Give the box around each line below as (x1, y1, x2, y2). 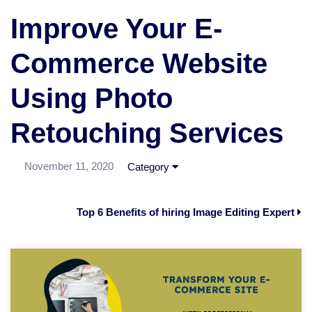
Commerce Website (10, 48, 267, 79)
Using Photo (10, 83, 173, 114)
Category (127, 161, 172, 173)
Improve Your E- (10, 13, 222, 45)
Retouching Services (10, 118, 283, 149)
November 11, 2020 (24, 160, 114, 173)
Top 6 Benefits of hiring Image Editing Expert (77, 206, 297, 219)
